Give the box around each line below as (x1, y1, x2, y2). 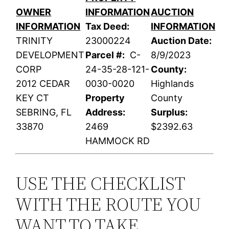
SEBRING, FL (16, 107, 72, 118)
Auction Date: (151, 35, 212, 47)
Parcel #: (85, 50, 125, 61)
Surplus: (151, 107, 188, 118)
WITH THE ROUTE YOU (15, 192, 202, 217)
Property (85, 93, 125, 104)
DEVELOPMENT (16, 50, 85, 61)
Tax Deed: (85, 21, 130, 32)
